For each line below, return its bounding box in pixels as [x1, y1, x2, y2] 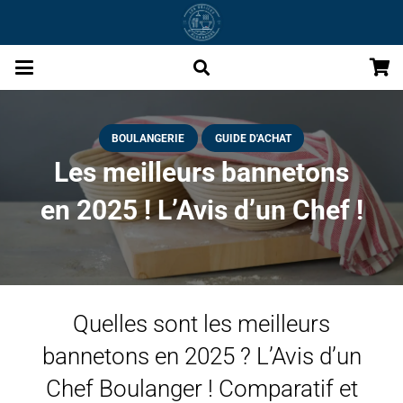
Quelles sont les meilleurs [73, 310, 330, 338]
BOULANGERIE [112, 131, 185, 145]
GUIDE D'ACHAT [214, 131, 291, 145]
